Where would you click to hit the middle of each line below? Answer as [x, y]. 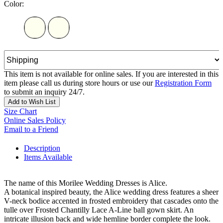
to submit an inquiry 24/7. [44, 92]
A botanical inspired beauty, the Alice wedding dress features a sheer [111, 192]
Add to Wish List [32, 102]
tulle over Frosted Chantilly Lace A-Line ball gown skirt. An [99, 210]
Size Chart [20, 111]
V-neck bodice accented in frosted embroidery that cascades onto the [111, 201]
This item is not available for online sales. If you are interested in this [111, 74]
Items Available [48, 157]
